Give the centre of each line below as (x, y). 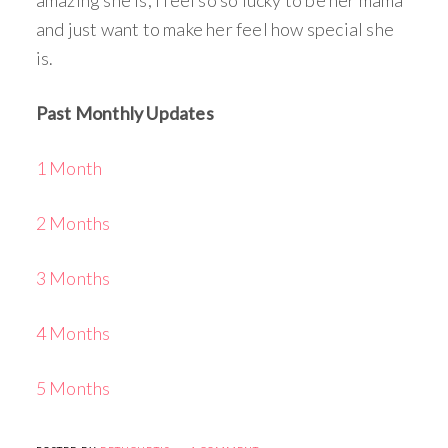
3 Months (73, 277)
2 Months (73, 222)
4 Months (73, 332)
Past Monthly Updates (124, 112)
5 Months (73, 387)
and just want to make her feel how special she (215, 28)
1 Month (69, 167)
